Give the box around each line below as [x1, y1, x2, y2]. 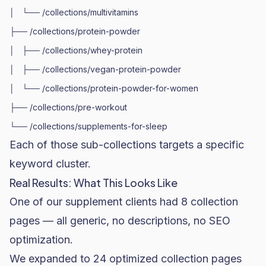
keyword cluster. [9, 157, 91, 170]
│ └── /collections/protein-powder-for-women [9, 83, 198, 93]
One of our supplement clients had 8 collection [9, 195, 238, 208]
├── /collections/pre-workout [9, 102, 127, 112]
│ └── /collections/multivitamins [9, 7, 138, 17]
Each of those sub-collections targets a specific [9, 138, 244, 151]
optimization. [9, 233, 73, 246]
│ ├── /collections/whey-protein [9, 45, 142, 55]
